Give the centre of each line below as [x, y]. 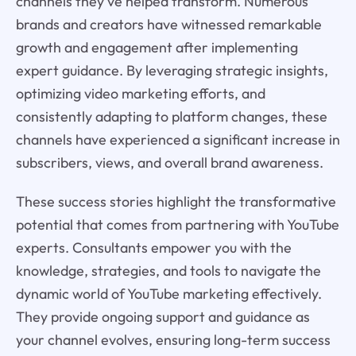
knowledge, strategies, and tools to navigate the [168, 271]
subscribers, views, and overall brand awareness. [169, 163]
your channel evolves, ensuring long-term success [173, 340]
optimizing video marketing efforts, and [140, 94]
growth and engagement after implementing [157, 48]
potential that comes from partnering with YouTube [177, 225]
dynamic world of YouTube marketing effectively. [168, 294]
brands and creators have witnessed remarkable [168, 25]
